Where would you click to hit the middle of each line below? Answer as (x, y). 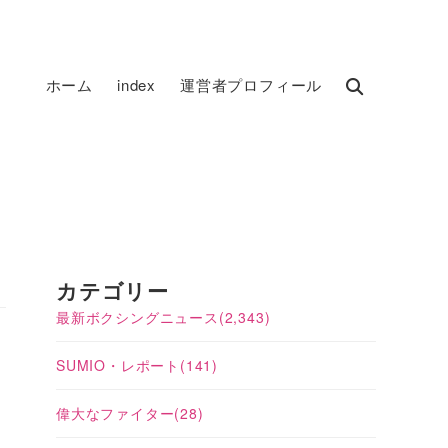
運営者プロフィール (251, 84)
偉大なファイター (115, 413)
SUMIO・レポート (118, 365)
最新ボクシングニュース (137, 317)
